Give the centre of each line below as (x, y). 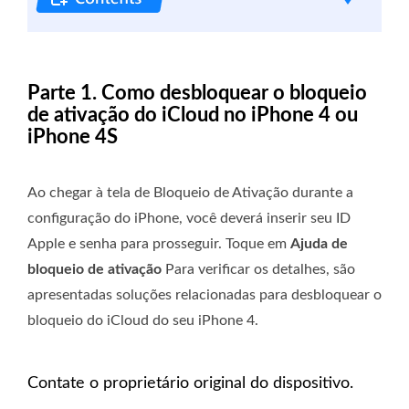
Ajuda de (319, 244)
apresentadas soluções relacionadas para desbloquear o (204, 295)
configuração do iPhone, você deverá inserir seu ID (189, 219)
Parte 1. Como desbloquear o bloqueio (197, 94)
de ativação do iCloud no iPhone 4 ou (193, 115)
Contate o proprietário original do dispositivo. (190, 384)
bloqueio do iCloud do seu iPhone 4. (143, 321)
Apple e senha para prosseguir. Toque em (159, 244)
